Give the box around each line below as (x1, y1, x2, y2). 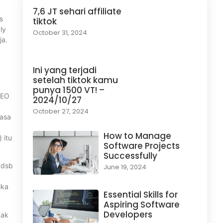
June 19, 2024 (103, 162, 146, 172)
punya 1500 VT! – (33, 84, 105, 97)
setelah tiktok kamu (33, 74, 118, 87)
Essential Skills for (103, 188, 178, 201)
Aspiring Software (103, 198, 180, 211)
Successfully (103, 150, 157, 162)
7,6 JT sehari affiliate (33, 5, 121, 18)
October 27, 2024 (33, 107, 89, 116)
